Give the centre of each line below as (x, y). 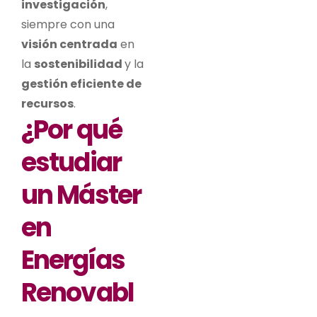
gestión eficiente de (81, 83)
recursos (47, 103)
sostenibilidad (79, 64)
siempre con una (68, 24)
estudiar (71, 162)
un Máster (81, 195)
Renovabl (77, 292)
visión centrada (69, 44)
